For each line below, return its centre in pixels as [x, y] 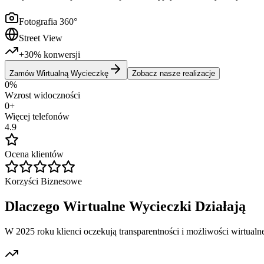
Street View [41, 38]
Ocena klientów [34, 154]
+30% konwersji [49, 54]
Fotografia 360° [48, 21]
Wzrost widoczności [42, 95]
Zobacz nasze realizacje [174, 73]
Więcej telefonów [37, 116]
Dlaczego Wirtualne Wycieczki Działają [125, 206]
